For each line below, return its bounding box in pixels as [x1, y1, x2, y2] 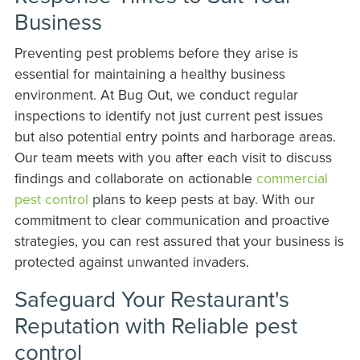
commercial [256, 168, 328, 189]
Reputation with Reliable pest [14, 309, 297, 342]
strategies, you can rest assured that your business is [14, 231, 344, 252]
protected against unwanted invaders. [14, 252, 249, 272]
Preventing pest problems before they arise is [14, 43, 298, 63]
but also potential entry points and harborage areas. [14, 126, 336, 147]
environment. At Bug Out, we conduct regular [14, 84, 298, 105]
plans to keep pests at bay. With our [88, 189, 315, 210]
